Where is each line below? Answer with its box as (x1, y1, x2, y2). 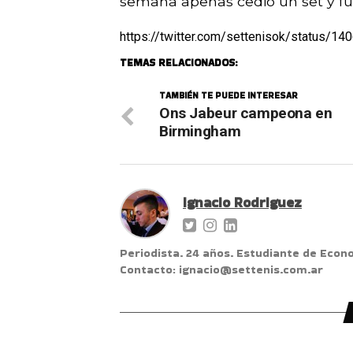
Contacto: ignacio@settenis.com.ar (120, 262, 323, 278)
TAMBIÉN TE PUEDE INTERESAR (159, 89, 298, 102)
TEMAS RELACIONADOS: (120, 56, 238, 70)
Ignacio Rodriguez (183, 193, 302, 213)
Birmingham (159, 122, 241, 141)
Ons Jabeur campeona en (159, 104, 333, 123)
